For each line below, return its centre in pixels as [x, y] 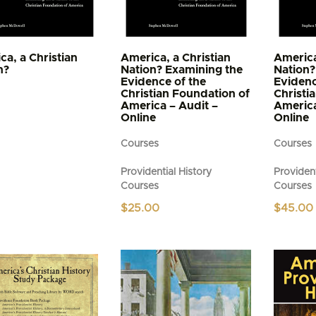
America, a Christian [176, 58]
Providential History [166, 172]
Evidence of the [164, 82]
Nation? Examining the [182, 70]
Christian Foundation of [186, 94]
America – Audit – [170, 106]
